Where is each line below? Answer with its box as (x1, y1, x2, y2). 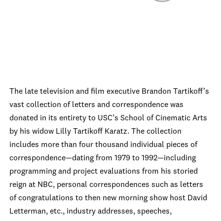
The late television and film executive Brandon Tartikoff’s (9, 88, 209, 96)
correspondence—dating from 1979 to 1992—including (9, 154, 196, 162)
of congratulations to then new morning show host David (9, 194, 207, 202)
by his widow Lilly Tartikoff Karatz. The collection (9, 128, 182, 136)
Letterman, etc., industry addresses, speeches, (9, 208, 172, 216)
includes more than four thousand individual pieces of (9, 141, 197, 149)
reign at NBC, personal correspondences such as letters (9, 181, 203, 189)
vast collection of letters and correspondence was (9, 101, 184, 109)
